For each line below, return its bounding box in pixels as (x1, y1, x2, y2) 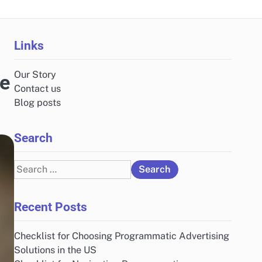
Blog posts (14, 97, 61, 108)
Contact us (14, 83, 61, 94)
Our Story (14, 69, 56, 80)
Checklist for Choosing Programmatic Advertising (14, 230, 229, 242)
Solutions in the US (14, 244, 96, 256)
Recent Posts (14, 199, 87, 214)
